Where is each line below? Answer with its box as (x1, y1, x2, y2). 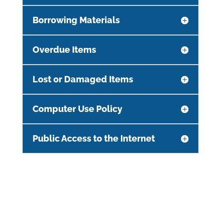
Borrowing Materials (32, 14, 120, 25)
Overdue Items (32, 44, 96, 55)
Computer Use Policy (32, 103, 122, 114)
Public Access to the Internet (32, 133, 155, 144)
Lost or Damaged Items (32, 74, 133, 84)
